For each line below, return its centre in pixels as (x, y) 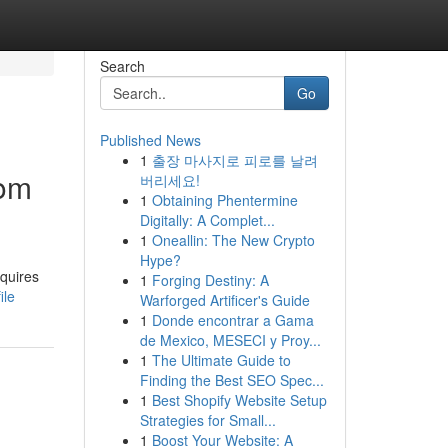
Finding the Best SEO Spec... (231, 380)
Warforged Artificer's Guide (224, 300)
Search (122, 66)
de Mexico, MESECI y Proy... (230, 340)
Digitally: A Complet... (207, 220)
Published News (150, 140)
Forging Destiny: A (210, 280)
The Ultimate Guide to (221, 360)
